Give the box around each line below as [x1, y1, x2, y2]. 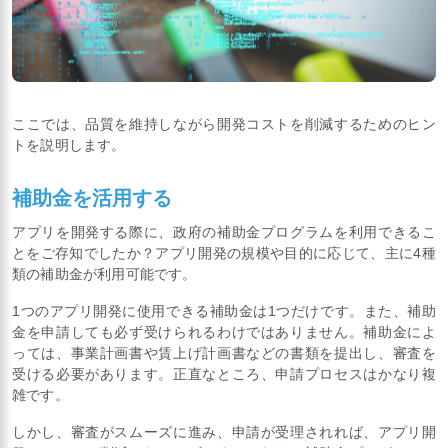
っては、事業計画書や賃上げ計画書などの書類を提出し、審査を [12, 344, 436, 361]
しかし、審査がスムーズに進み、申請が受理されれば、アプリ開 [12, 423, 436, 440]
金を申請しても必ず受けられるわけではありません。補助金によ [12, 323, 436, 340]
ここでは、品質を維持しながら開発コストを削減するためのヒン [12, 115, 436, 132]
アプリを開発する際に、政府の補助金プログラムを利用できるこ [12, 223, 436, 240]
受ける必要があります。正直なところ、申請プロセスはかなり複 [12, 365, 436, 382]
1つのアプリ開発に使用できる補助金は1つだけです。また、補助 [12, 302, 436, 319]
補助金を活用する [12, 187, 172, 209]
